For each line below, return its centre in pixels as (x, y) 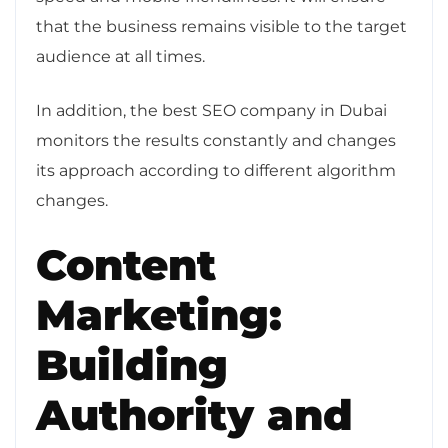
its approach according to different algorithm (216, 170)
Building (132, 364)
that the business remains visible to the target (221, 26)
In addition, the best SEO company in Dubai (211, 110)
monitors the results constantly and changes (216, 140)
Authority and (194, 414)
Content (126, 264)
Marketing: (159, 314)
